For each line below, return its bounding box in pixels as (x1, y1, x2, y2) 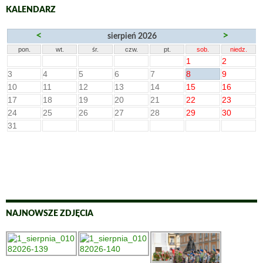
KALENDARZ (6, 5, 56, 14)
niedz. (230, 45, 247, 53)
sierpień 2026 (107, 32, 157, 41)
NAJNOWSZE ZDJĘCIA (6, 209, 93, 218)
